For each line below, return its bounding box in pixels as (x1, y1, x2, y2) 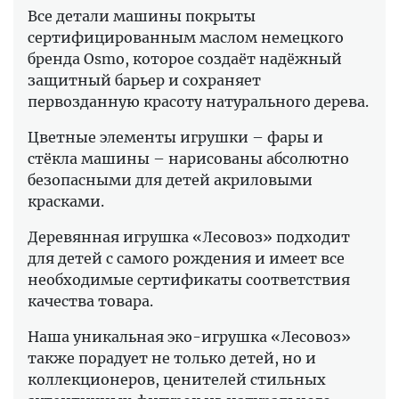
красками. (28, 191, 104, 210)
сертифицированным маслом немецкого (28, 28, 344, 46)
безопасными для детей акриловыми (28, 170, 313, 189)
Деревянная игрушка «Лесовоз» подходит (28, 227, 350, 246)
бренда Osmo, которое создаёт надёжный (28, 49, 342, 68)
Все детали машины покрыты (28, 6, 256, 25)
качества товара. (28, 291, 153, 310)
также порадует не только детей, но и (28, 348, 316, 367)
